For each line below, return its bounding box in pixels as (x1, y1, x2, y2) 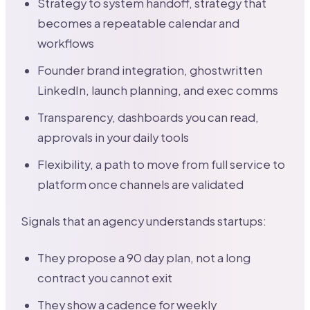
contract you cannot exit (37, 271, 173, 286)
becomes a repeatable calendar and (37, 16, 240, 31)
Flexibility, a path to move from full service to (37, 157, 286, 172)
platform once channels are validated (37, 177, 244, 192)
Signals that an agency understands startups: (21, 214, 267, 229)
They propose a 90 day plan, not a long (37, 250, 251, 266)
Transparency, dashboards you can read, (37, 110, 259, 125)
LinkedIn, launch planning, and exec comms (37, 83, 279, 98)
